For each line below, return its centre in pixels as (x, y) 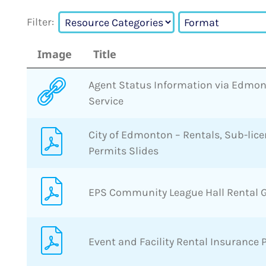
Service (106, 101)
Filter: (40, 22)
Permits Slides (123, 151)
